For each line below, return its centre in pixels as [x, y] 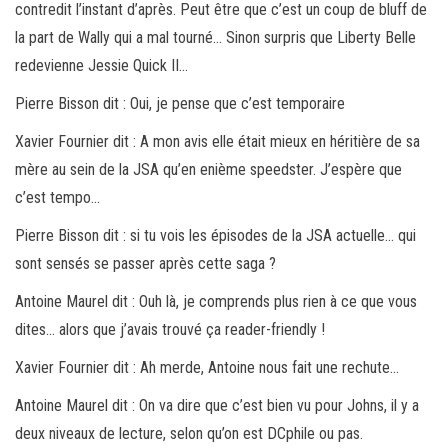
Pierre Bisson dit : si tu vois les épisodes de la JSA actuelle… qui [215, 235]
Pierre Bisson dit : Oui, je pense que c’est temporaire [180, 103]
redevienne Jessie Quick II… [101, 65]
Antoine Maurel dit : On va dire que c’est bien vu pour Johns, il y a [217, 405]
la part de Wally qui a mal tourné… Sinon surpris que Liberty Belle [215, 37]
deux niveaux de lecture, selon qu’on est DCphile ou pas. [189, 433]
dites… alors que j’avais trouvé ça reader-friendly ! [170, 329]
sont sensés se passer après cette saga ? [145, 263]
